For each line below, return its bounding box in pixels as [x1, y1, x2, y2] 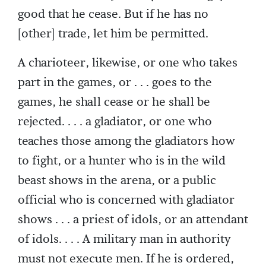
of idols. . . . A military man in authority [18, 232, 231, 247]
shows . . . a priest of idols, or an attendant [18, 212, 248, 227]
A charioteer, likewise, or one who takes [18, 55, 237, 71]
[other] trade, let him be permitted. [18, 26, 208, 42]
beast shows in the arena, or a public [18, 173, 216, 188]
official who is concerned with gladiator [18, 192, 235, 208]
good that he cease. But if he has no [18, 7, 208, 22]
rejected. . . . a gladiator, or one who [18, 114, 212, 129]
